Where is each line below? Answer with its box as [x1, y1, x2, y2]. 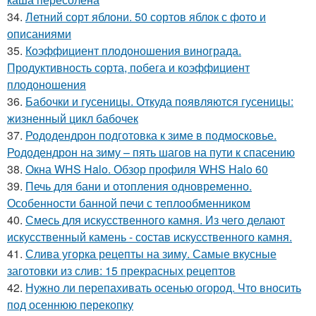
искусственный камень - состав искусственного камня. [7, 229, 292, 245]
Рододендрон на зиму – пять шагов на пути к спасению [7, 144, 295, 161]
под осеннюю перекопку [7, 296, 133, 313]
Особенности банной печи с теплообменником [7, 195, 250, 212]
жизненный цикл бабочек [7, 110, 138, 127]
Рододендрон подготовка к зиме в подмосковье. [25, 127, 276, 144]
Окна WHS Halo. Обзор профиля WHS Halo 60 [25, 161, 268, 178]
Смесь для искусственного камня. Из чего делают [25, 212, 285, 229]
